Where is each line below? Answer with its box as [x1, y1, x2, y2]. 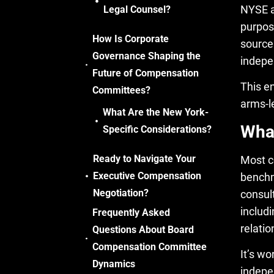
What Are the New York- [103, 106, 209, 118]
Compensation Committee [92, 241, 207, 253]
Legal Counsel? [103, 4, 171, 15]
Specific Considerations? [103, 124, 212, 135]
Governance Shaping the [92, 50, 201, 62]
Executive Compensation [92, 170, 201, 182]
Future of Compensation [92, 67, 199, 79]
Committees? [92, 84, 150, 96]
